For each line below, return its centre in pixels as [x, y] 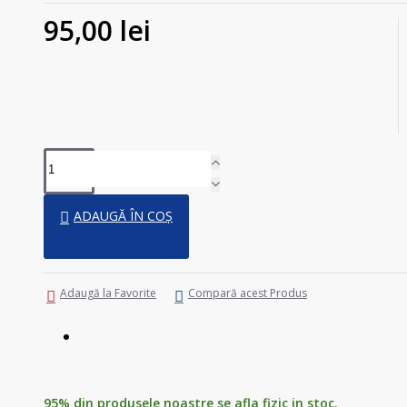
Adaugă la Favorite [108, 293]
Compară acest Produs [248, 293]
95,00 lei [97, 30]
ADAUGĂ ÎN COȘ [123, 216]
